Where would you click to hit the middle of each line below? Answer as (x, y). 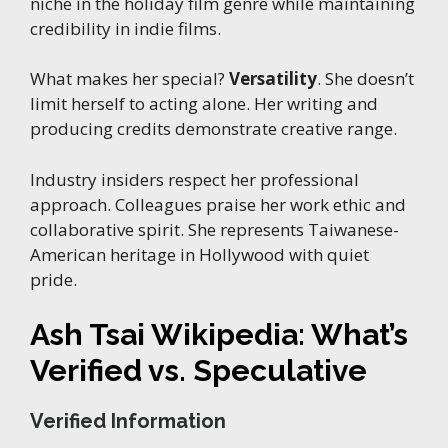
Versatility (273, 79)
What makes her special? (129, 79)
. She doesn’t (365, 79)
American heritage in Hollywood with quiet (199, 254)
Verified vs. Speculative (198, 371)
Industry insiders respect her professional (194, 179)
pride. (53, 279)
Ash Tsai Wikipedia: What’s (219, 335)
